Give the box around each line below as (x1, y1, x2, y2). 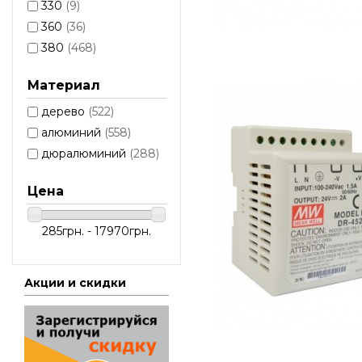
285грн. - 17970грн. (42, 223, 151, 238)
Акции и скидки (24, 276, 126, 291)
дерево (40, 103, 88, 119)
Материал (27, 77, 100, 93)
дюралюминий (40, 145, 129, 161)
